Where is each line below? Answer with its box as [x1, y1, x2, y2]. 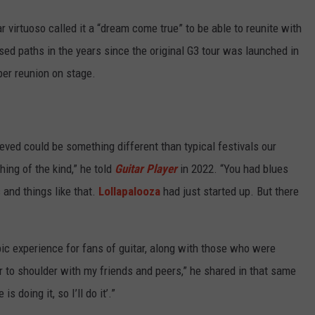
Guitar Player [115, 161, 177, 176]
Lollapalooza [98, 184, 160, 198]
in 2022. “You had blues [177, 161, 288, 176]
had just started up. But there [160, 184, 299, 198]
